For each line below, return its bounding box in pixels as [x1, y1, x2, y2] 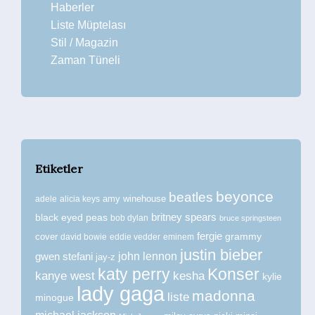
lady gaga [77, 283, 165, 305]
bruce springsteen [219, 214, 281, 222]
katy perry [98, 265, 170, 283]
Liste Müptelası [51, 19, 126, 31]
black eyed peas [35, 212, 108, 223]
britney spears [151, 211, 217, 223]
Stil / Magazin [51, 37, 118, 49]
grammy [225, 231, 262, 242]
